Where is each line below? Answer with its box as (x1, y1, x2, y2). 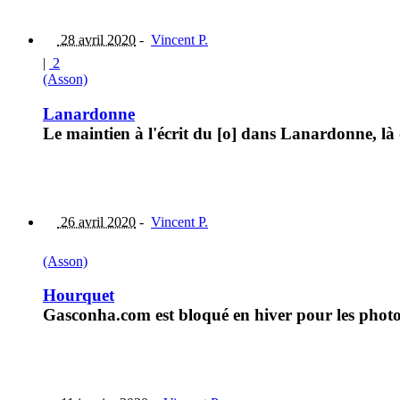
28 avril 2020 (57, 32, 136, 48)
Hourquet (43, 286, 114, 305)
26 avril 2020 (57, 213, 136, 229)
